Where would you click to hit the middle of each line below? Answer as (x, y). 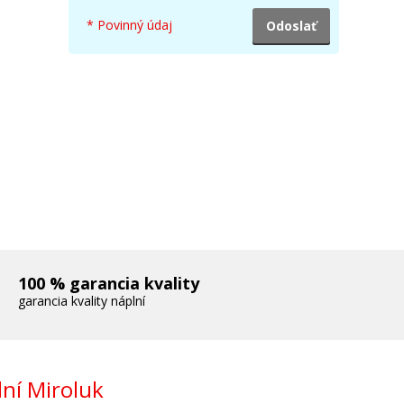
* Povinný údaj (129, 25)
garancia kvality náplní (82, 301)
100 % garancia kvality (109, 284)
